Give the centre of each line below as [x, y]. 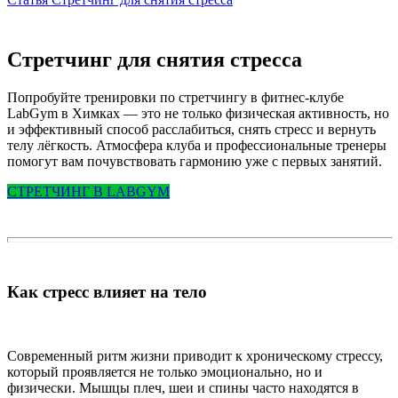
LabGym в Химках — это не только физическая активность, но [198, 113]
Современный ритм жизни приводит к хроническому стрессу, [195, 356]
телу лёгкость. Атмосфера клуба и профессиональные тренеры [197, 145]
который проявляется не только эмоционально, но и [165, 372]
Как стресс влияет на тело [107, 291]
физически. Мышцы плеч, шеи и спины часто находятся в [183, 388]
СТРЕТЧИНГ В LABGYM [88, 191]
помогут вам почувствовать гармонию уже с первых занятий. [195, 161]
